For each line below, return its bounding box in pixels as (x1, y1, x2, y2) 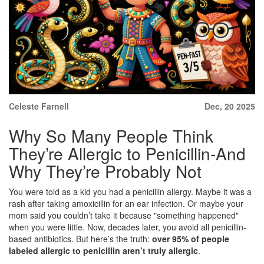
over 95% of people (152, 233, 229, 245)
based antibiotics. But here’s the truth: (9, 233, 152, 245)
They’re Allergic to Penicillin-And (9, 141, 246, 166)
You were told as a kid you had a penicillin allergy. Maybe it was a (9, 186, 252, 198)
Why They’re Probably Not (9, 159, 202, 183)
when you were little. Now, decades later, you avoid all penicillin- (9, 221, 246, 233)
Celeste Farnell (9, 100, 69, 113)
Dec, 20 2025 (204, 100, 255, 113)
